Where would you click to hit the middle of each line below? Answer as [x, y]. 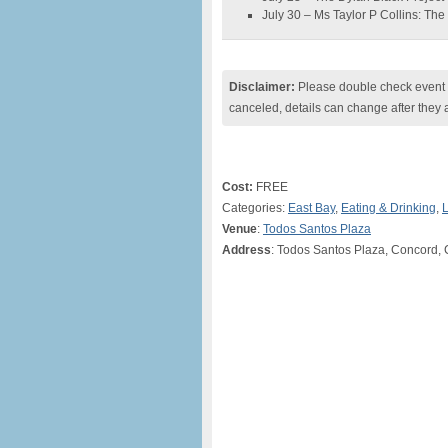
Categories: [255, 208]
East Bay [311, 208]
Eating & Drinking [388, 208]
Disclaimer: [262, 87]
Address [246, 250]
